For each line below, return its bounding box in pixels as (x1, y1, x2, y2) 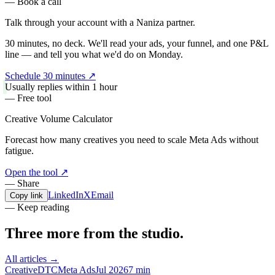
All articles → (5, 254, 59, 265)
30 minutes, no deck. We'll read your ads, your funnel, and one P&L (5, 37, 268, 48)
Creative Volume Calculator (5, 113, 112, 124)
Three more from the (5, 225, 142, 241)
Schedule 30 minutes (5, 70, 85, 81)
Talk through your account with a (5, 17, 136, 28)
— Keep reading (5, 201, 69, 212)
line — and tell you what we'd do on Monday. (5, 48, 183, 60)
